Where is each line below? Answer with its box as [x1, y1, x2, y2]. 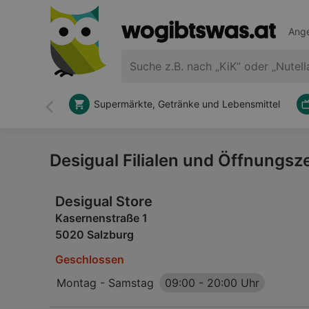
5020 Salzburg [55, 228, 134, 241]
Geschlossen [55, 252, 124, 266]
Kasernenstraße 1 [55, 211, 148, 225]
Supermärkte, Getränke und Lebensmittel [94, 98, 280, 110]
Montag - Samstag [57, 276, 154, 290]
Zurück [48, 106, 85, 120]
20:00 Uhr [207, 276, 259, 290]
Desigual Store [55, 193, 152, 210]
